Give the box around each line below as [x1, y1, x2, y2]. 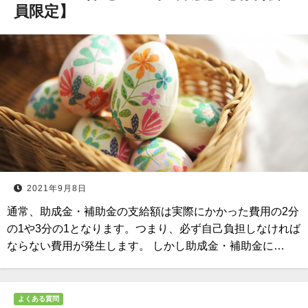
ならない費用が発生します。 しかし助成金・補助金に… [7, 240, 285, 252]
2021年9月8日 [27, 184, 87, 193]
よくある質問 [18, 295, 59, 302]
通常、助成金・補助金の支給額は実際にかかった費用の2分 [7, 206, 299, 217]
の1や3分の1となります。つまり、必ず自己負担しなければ [7, 223, 300, 234]
